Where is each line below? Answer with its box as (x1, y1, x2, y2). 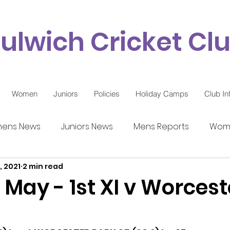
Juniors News (61, 121, 113, 132)
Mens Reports (133, 121, 189, 132)
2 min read (23, 161, 63, 171)
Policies (94, 89, 120, 99)
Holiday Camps (136, 89, 188, 99)
